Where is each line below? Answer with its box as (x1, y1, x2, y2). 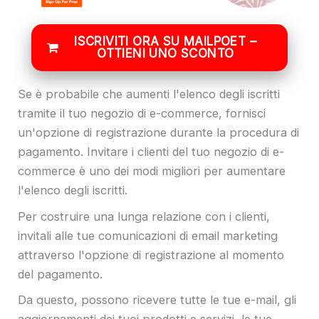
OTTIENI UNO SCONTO (97, 46, 234, 61)
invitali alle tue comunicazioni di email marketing (18, 228, 278, 243)
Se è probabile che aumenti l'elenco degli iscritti (18, 87, 280, 102)
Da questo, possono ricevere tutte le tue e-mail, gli (18, 293, 296, 308)
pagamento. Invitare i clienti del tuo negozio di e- (18, 145, 284, 159)
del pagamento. (18, 266, 103, 281)
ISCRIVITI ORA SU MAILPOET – (74, 33, 257, 48)
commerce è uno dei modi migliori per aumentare (18, 164, 286, 179)
